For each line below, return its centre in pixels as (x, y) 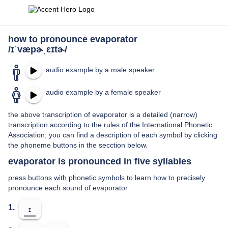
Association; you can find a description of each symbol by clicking (113, 135)
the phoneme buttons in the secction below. (78, 145)
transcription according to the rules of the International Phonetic (110, 125)
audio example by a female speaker (103, 92)
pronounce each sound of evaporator (68, 188)
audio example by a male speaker (100, 70)
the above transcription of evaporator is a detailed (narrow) (103, 115)
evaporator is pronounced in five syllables (100, 161)
